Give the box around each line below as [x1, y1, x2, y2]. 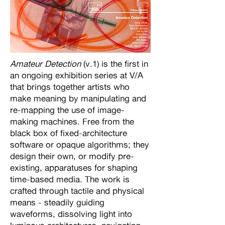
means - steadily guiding [10, 197, 104, 208]
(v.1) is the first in [81, 58, 148, 69]
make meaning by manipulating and [10, 93, 146, 104]
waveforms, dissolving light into [10, 208, 132, 219]
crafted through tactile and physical [10, 185, 144, 196]
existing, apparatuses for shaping [10, 162, 138, 173]
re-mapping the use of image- [10, 104, 125, 116]
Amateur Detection [10, 58, 81, 69]
